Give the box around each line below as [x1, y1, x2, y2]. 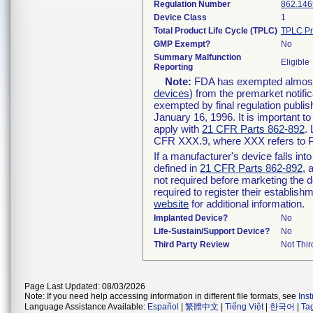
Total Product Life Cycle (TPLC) [154, 26, 277, 36]
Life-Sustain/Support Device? [154, 226, 270, 236]
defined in [154, 162, 200, 174]
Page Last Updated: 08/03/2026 [24, 282, 145, 291]
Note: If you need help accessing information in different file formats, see [24, 291, 298, 301]
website [154, 198, 189, 210]
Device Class [154, 13, 207, 22]
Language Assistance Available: [24, 302, 147, 312]
